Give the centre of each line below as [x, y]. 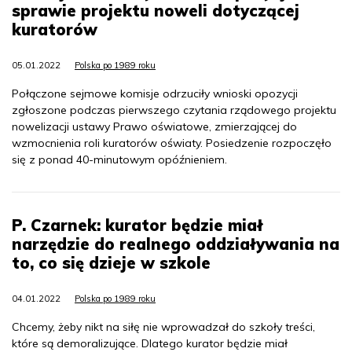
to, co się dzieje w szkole [111, 262]
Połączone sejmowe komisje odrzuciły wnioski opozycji [155, 93]
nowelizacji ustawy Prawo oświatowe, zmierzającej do [154, 126]
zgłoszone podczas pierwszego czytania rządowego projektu [174, 110]
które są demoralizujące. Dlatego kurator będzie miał [150, 343]
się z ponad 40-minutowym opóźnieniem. [119, 159]
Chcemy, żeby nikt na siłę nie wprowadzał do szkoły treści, [163, 326]
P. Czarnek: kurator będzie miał [137, 225]
